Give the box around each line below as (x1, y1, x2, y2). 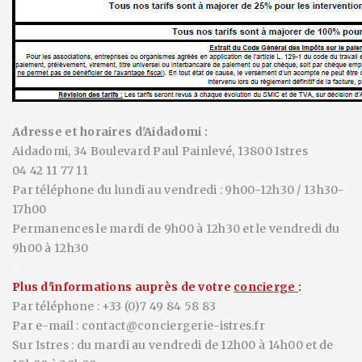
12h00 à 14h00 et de (221, 338, 334, 352)
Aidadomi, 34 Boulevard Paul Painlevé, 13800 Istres (12, 144, 308, 158)
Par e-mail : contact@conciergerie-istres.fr (12, 318, 266, 333)
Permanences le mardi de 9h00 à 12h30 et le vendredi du (12, 221, 340, 236)
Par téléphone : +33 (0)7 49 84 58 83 (12, 299, 217, 314)
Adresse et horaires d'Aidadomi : (12, 124, 208, 139)
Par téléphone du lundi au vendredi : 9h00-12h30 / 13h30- (12, 183, 345, 197)
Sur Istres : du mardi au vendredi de (12, 338, 221, 352)
